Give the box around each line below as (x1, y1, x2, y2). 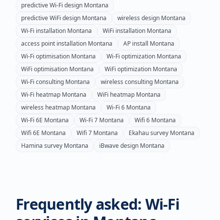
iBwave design (99, 141, 138, 150)
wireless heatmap (21, 103, 70, 111)
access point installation (21, 39, 86, 48)
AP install (123, 39, 148, 48)
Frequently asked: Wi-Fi (16, 194, 179, 214)
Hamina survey (21, 141, 62, 150)
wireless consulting (101, 78, 153, 86)
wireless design (117, 14, 160, 22)
